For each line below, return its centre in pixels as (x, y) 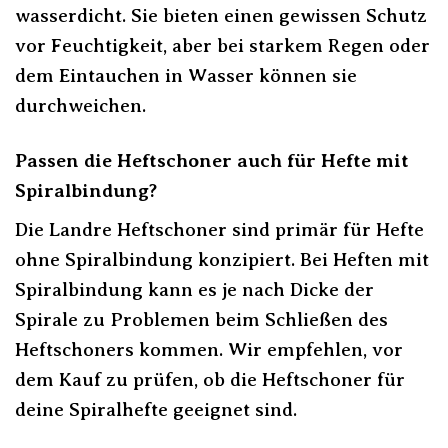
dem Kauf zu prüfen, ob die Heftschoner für (210, 380)
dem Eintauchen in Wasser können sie (186, 75)
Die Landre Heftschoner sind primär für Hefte (219, 230)
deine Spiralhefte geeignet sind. (156, 410)
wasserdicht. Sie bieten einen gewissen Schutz (221, 15)
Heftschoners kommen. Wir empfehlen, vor (209, 350)
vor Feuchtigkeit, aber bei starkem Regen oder (222, 45)
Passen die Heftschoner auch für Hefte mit (212, 160)
